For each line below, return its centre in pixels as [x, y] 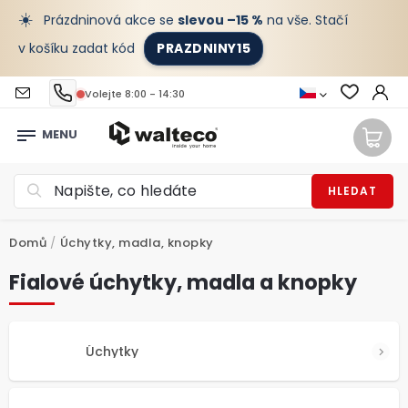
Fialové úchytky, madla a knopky [183, 282]
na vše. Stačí [306, 20]
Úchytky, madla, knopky [137, 243]
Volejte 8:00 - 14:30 [135, 94]
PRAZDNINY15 [204, 48]
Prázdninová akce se [109, 20]
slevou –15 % [220, 20]
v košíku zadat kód [78, 48]
